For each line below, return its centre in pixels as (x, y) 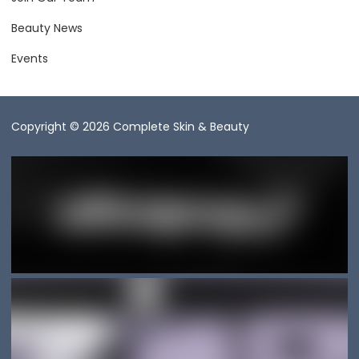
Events (30, 59)
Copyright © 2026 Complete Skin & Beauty (130, 127)
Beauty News (47, 28)
